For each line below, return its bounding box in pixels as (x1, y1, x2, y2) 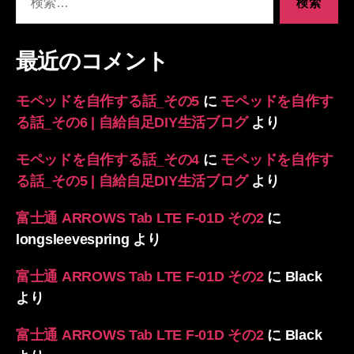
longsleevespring (16, 231, 130, 247)
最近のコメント (16, 48, 168, 73)
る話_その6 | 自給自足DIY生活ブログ (16, 114, 248, 130)
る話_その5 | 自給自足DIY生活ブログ (16, 172, 248, 189)
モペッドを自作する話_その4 (16, 151, 200, 168)
